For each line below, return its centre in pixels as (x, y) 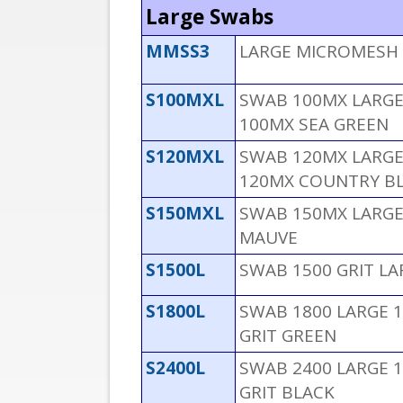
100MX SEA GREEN (314, 125)
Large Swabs (210, 17)
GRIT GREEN (288, 336)
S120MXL (185, 157)
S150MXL (185, 214)
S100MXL (185, 100)
